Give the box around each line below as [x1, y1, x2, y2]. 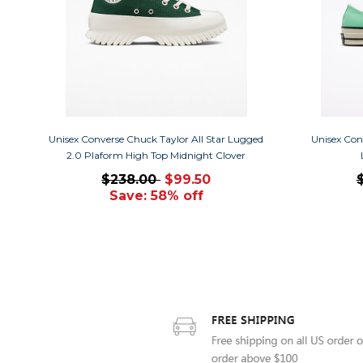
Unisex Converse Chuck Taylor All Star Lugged [49, 132, 264, 145]
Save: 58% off [109, 187, 203, 203]
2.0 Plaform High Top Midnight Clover [66, 148, 246, 161]
